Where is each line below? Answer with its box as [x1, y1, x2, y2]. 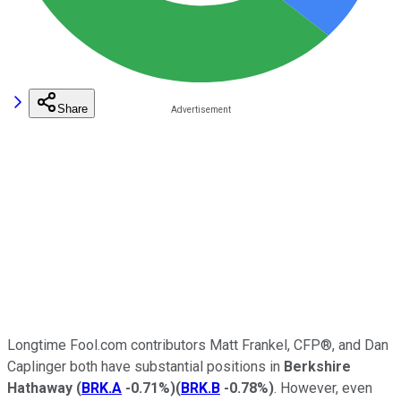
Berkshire [284, 357, 351, 375]
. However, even [274, 379, 372, 397]
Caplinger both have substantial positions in [7, 357, 284, 375]
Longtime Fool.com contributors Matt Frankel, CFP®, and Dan [7, 336, 388, 354]
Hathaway [7, 379, 73, 397]
